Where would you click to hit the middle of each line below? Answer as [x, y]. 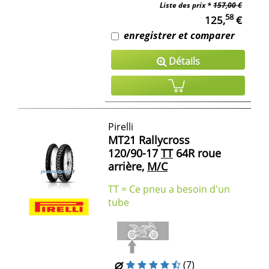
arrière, [126, 166]
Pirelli [121, 126]
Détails [183, 61]
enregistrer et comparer [179, 35]
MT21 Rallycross [149, 140]
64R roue [197, 153]
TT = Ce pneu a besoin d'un [169, 189]
